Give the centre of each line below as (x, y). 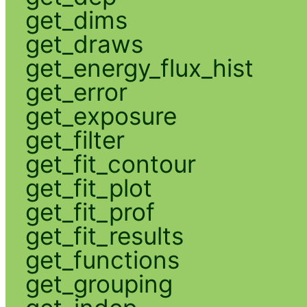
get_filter (75, 139)
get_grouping (99, 283)
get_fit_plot (88, 187)
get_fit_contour (110, 163)
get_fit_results (104, 235)
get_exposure (101, 115)
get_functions (102, 259)
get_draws (84, 44)
